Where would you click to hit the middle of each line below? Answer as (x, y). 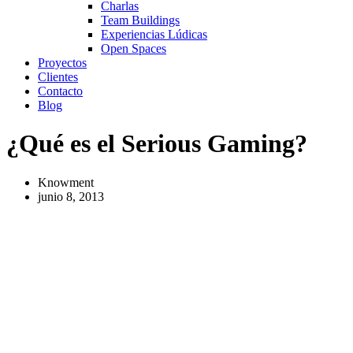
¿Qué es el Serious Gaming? (157, 144)
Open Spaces (134, 48)
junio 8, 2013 (71, 196)
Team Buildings (140, 20)
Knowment (66, 182)
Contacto (60, 91)
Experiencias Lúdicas (154, 34)
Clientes (58, 77)
